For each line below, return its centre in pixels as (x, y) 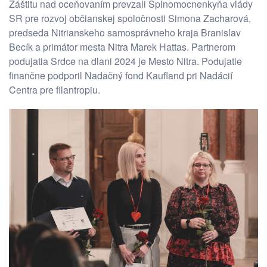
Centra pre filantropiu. (55, 89)
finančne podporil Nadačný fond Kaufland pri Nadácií (121, 75)
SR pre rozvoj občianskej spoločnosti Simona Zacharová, (130, 18)
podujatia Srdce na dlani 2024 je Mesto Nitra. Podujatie (125, 61)
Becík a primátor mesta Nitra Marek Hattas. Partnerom (122, 46)
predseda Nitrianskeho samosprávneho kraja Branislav (125, 32)
